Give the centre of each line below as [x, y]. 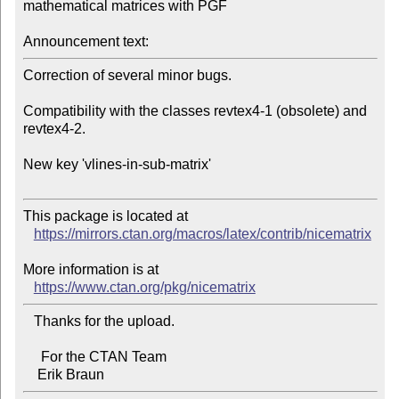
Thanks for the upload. [28, 322]
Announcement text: [85, 42]
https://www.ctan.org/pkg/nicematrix [144, 288]
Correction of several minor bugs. [127, 76]
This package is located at [107, 216]
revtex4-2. [54, 129]
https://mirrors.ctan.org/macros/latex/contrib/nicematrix [202, 234]
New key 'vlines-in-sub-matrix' [117, 165]
